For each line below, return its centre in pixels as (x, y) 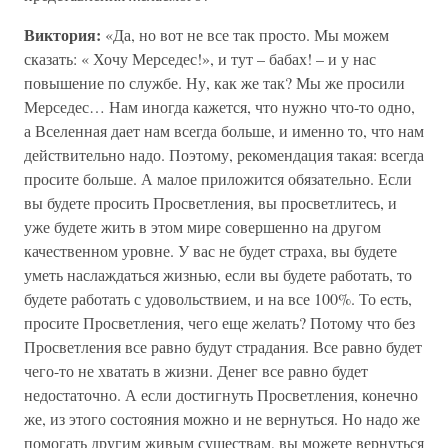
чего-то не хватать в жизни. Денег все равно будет (196, 370)
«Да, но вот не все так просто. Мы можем (245, 34)
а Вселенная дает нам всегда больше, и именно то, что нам (224, 130)
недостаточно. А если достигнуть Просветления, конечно (221, 394)
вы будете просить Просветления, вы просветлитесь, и (210, 202)
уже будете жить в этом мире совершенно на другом (202, 226)
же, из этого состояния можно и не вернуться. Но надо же (222, 418)
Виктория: (62, 34)
